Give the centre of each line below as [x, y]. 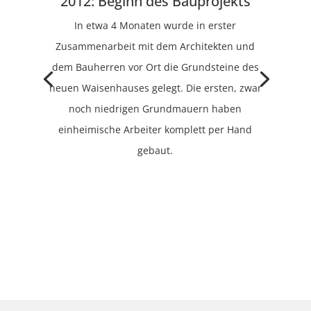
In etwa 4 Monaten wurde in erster [155, 26]
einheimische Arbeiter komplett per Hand [155, 130]
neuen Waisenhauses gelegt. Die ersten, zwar [155, 88]
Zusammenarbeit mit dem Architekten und [155, 47]
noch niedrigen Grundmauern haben [155, 109]
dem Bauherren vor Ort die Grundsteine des [155, 67]
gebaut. [155, 151]
